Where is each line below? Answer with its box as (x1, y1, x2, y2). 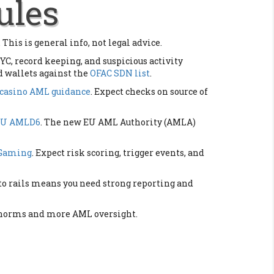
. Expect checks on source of (91, 86, 208, 97)
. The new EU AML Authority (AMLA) (40, 116, 196, 128)
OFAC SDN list (90, 67, 150, 79)
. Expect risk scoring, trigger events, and (32, 147, 204, 158)
